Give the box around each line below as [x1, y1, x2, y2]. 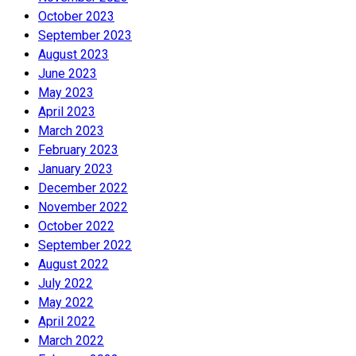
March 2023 [38, 122, 104, 138]
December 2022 [38, 180, 128, 195]
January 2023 [38, 161, 113, 176]
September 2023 [38, 27, 132, 43]
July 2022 [38, 275, 93, 291]
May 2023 [38, 84, 94, 100]
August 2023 [38, 46, 109, 62]
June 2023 [38, 65, 97, 81]
